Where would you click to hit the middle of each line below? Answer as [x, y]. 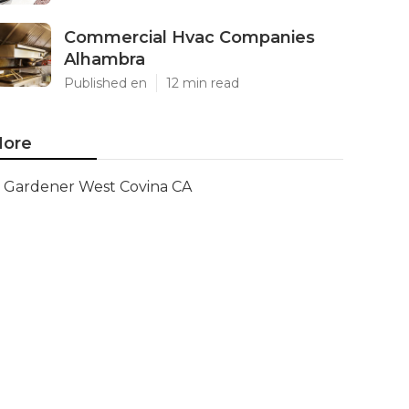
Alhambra [105, 59]
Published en [105, 83]
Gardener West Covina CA [98, 187]
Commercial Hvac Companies [189, 37]
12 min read [203, 83]
